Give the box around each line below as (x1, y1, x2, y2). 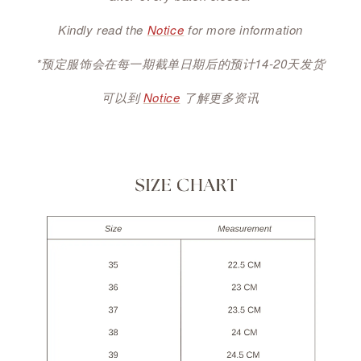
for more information (187, 21, 303, 39)
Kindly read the (58, 21, 144, 39)
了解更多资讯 (184, 89, 259, 106)
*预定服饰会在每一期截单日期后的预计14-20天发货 (35, 55, 326, 73)
